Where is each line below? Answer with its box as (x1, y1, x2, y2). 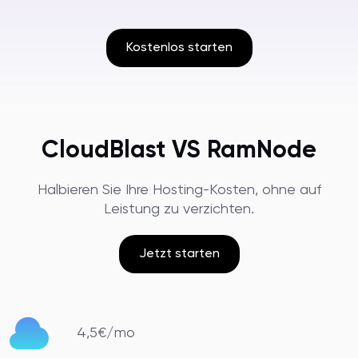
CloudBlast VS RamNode (42, 139, 316, 163)
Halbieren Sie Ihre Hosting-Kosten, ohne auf (37, 183, 321, 197)
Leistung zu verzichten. (104, 202, 254, 217)
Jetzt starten (138, 248, 220, 261)
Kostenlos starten (125, 42, 233, 54)
